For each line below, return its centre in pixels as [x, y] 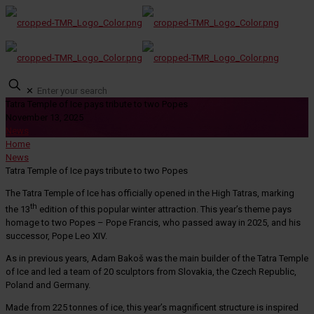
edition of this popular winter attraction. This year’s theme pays [164, 210]
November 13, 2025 [45, 117]
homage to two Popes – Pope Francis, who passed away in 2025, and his [153, 223]
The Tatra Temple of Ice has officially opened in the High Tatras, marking [150, 193]
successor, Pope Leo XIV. [56, 236]
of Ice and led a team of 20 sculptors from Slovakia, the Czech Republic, [151, 272]
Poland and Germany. [48, 285]
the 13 [18, 210]
